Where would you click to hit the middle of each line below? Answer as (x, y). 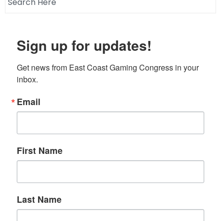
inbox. (27, 79)
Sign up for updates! (84, 45)
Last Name (39, 199)
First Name (40, 150)
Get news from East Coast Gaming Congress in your (108, 67)
